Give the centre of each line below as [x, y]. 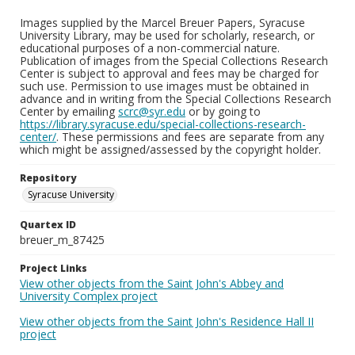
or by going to [223, 111]
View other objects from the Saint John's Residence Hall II [167, 321]
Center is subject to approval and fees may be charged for [169, 73]
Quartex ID [48, 225]
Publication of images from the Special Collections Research [174, 61]
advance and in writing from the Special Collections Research [176, 99]
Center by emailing [69, 111]
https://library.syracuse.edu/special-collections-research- [163, 124]
